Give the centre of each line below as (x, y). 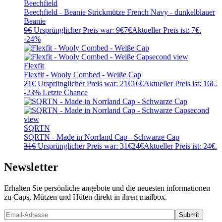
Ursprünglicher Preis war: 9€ (79, 30)
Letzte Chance (65, 93)
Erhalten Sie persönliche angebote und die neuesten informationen (107, 188)
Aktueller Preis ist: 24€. (180, 146)
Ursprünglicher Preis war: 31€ (85, 146)
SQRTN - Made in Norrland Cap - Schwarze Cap (102, 137)
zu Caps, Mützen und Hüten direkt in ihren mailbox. (85, 197)
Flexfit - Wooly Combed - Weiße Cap (83, 75)
